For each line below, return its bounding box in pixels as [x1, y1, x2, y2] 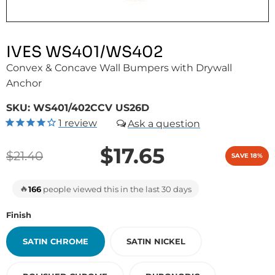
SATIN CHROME [23, 236, 88, 246]
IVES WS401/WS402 [6, 42, 163, 61]
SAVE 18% [231, 152, 263, 160]
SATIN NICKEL [126, 236, 185, 246]
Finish [6, 209, 31, 220]
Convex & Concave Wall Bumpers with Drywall [6, 62, 232, 74]
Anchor [6, 77, 42, 89]
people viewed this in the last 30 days [41, 184, 192, 194]
